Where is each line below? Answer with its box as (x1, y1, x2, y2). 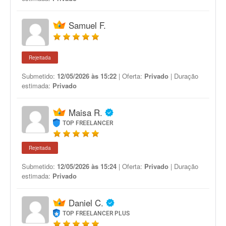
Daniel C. (69, 196, 103, 209)
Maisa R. (69, 106, 102, 119)
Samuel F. (69, 19, 106, 31)
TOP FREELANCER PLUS (63, 210, 130, 217)
